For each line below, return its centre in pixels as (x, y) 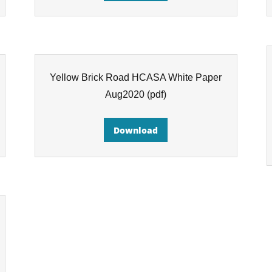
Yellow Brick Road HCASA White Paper (136, 77)
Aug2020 (126, 94)
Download (136, 130)
